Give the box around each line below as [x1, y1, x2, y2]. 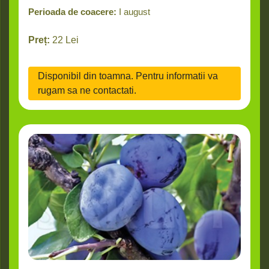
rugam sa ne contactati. [38, 85, 136, 96]
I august [119, 7, 150, 17]
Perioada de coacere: [28, 7, 116, 17]
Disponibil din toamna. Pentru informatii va [38, 71, 218, 82]
